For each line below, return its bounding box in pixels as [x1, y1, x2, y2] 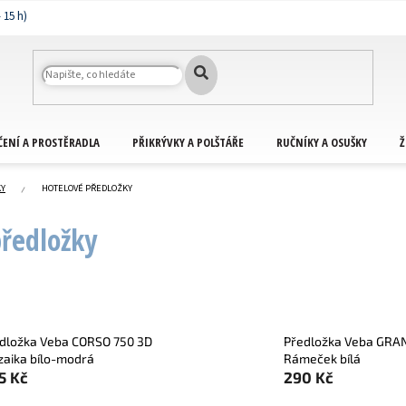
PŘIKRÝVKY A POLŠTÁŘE [132, 133, 244, 150]
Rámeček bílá [284, 350, 362, 366]
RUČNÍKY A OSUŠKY [276, 133, 367, 150]
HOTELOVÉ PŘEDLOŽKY [42, 181, 132, 195]
